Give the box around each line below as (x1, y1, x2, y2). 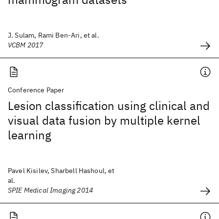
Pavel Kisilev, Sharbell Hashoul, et (8, 166, 115, 175)
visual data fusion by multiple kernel (8, 112, 200, 128)
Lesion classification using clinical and (8, 98, 210, 113)
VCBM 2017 (8, 41, 44, 49)
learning (8, 127, 51, 143)
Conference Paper (8, 86, 65, 94)
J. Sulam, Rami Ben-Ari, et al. (8, 31, 99, 40)
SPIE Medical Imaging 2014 (8, 186, 93, 195)
